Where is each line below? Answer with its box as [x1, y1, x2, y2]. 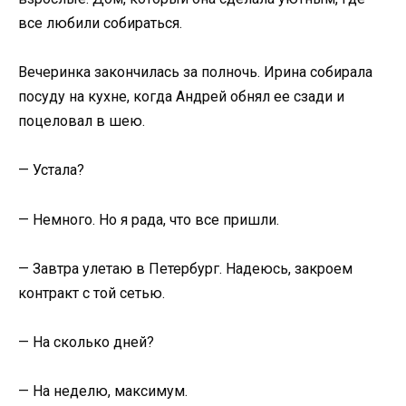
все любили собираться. [18, 14, 182, 32]
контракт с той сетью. [18, 284, 165, 302]
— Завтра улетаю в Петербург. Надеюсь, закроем [18, 259, 353, 277]
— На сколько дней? [18, 333, 154, 351]
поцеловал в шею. [18, 112, 145, 130]
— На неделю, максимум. [18, 382, 188, 401]
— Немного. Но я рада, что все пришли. [18, 210, 279, 228]
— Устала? [18, 161, 84, 179]
